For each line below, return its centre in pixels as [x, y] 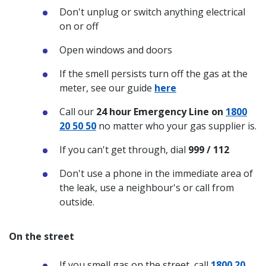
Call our [78, 112]
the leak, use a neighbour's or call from [147, 188]
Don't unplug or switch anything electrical [152, 12]
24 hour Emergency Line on [161, 112]
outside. [77, 202]
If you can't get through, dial [124, 150]
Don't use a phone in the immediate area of [156, 173]
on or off [79, 26]
